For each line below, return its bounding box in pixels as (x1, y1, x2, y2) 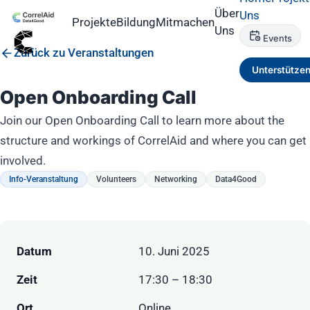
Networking (154, 174, 197, 185)
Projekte (72, 15, 116, 29)
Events (263, 33, 292, 44)
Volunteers (96, 174, 136, 185)
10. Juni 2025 (138, 244, 210, 259)
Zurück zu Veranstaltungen (14, 46, 154, 60)
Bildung (116, 15, 156, 29)
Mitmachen (156, 15, 215, 29)
